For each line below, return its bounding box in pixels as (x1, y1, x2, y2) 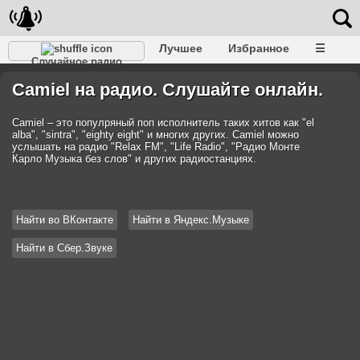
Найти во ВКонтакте (16, 214, 113, 226)
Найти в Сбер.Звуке (16, 242, 112, 254)
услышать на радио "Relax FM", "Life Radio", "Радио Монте (12, 141, 300, 153)
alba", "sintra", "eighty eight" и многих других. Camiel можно (12, 129, 299, 141)
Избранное (228, 42, 289, 55)
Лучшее (159, 42, 202, 55)
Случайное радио (31, 55, 122, 68)
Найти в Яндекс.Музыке (133, 214, 249, 226)
